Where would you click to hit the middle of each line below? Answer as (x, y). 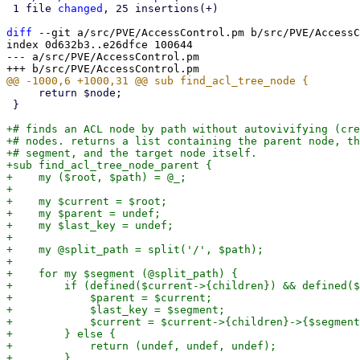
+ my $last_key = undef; (90, 225)
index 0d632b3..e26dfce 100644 (100, 45)
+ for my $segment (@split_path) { (122, 274)
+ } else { (61, 334)
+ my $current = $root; (87, 201)
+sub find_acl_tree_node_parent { (109, 165)
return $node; (22, 93)
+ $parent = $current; (109, 298)
